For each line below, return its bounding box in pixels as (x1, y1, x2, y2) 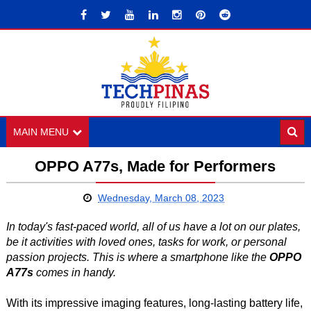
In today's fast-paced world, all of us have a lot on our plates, (6, 221, 301, 233)
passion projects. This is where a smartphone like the (6, 251, 269, 263)
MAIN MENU (12, 126, 69, 137)
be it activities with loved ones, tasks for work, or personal (6, 236, 287, 248)
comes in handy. (33, 267, 116, 278)
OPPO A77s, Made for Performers (35, 158, 276, 175)
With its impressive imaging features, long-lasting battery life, (6, 297, 303, 309)
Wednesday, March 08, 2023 (98, 192, 225, 203)
